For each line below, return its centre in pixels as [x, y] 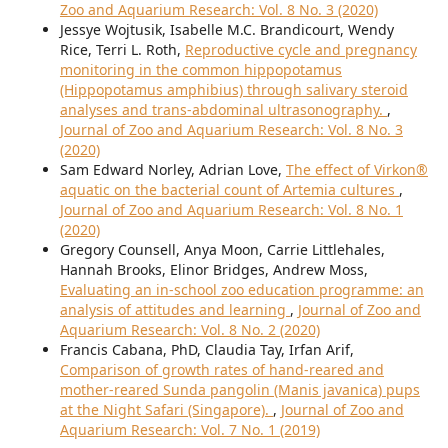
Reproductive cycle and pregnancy [300, 49]
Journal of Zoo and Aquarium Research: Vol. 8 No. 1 [231, 209]
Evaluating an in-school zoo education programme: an [241, 289]
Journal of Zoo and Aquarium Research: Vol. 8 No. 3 [231, 129]
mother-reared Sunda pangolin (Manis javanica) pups [239, 389]
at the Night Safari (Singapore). [166, 409]
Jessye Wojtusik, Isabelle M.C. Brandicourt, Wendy [226, 29]
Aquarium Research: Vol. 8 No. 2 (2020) [189, 329]
